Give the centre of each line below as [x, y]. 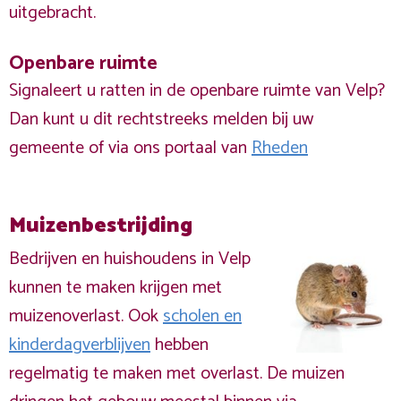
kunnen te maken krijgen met [115, 288]
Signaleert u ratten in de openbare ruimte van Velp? [197, 91]
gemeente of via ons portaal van [130, 148]
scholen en [202, 316]
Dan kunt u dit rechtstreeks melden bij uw [161, 119]
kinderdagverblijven [80, 345]
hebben [179, 345]
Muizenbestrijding [101, 226]
